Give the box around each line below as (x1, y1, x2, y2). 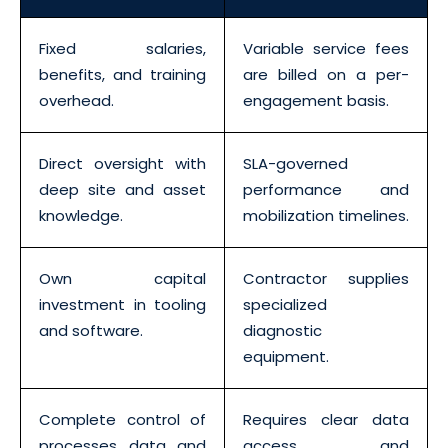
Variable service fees (243, 37, 409, 59)
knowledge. (39, 204, 123, 226)
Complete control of (39, 408, 206, 430)
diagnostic (243, 319, 322, 341)
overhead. (39, 89, 114, 111)
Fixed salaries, (39, 37, 206, 59)
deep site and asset (39, 178, 206, 200)
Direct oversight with (39, 152, 206, 174)
